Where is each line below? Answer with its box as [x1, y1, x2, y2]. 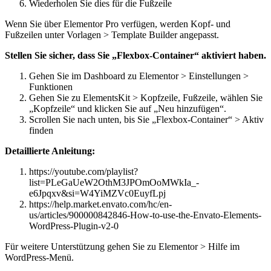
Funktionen [29, 81, 73, 92]
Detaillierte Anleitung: [5, 145, 95, 156]
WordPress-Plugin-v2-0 [29, 220, 119, 231]
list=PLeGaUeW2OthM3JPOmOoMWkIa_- [29, 177, 199, 188]
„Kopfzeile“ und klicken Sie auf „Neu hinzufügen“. [29, 103, 226, 114]
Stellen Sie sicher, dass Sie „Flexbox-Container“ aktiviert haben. [5, 50, 266, 60]
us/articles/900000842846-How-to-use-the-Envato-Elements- [29, 209, 261, 220]
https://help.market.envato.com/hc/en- [29, 198, 172, 209]
